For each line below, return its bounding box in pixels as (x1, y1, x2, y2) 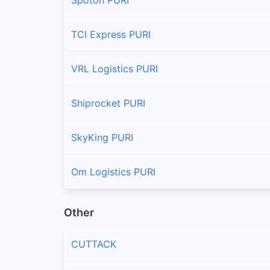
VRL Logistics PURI (71, 62, 158, 75)
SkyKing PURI (71, 131, 133, 143)
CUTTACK (71, 238, 116, 251)
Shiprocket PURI (71, 96, 145, 109)
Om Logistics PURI (71, 165, 155, 178)
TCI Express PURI (71, 28, 151, 40)
